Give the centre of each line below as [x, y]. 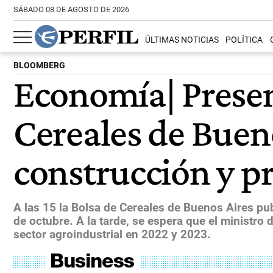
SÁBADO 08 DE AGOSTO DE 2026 [71, 9]
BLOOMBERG [39, 66]
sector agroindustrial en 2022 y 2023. [112, 234]
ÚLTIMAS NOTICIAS [182, 40]
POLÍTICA [244, 40]
